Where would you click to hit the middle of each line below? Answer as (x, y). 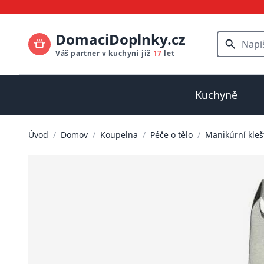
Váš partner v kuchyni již (104, 53)
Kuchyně (216, 95)
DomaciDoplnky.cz (121, 39)
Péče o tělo (171, 135)
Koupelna (119, 135)
